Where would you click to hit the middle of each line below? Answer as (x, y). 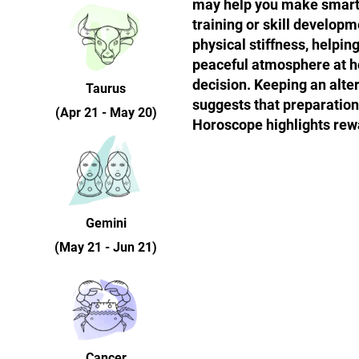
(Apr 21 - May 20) (106, 113)
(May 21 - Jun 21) (106, 247)
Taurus (106, 89)
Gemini (106, 223)
